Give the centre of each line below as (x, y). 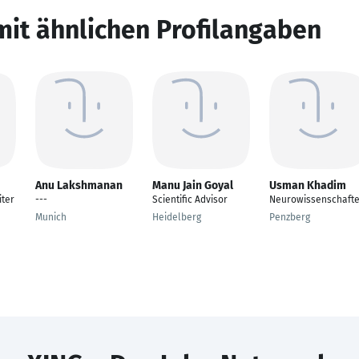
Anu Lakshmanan (79, 186)
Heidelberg (177, 217)
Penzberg (290, 217)
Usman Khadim (308, 186)
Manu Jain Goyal (193, 186)
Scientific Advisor (190, 200)
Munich (51, 217)
